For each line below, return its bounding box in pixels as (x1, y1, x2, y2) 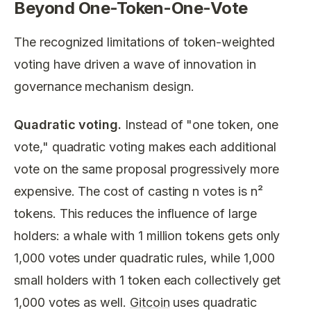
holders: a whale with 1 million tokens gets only (14, 228, 280, 243)
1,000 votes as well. (14, 294, 130, 310)
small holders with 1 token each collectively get (14, 272, 281, 287)
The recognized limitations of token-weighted (14, 35, 275, 49)
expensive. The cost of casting (14, 183, 193, 199)
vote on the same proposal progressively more (14, 161, 279, 176)
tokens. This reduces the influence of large (14, 205, 257, 221)
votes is (199, 183, 251, 199)
